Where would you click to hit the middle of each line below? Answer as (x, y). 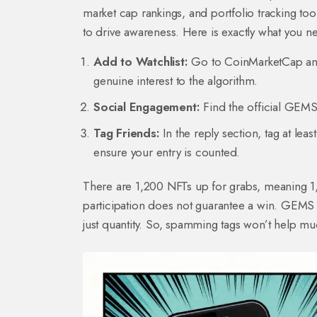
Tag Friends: (127, 133)
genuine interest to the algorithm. (176, 80)
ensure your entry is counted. (167, 152)
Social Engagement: (147, 106)
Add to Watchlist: (141, 61)
